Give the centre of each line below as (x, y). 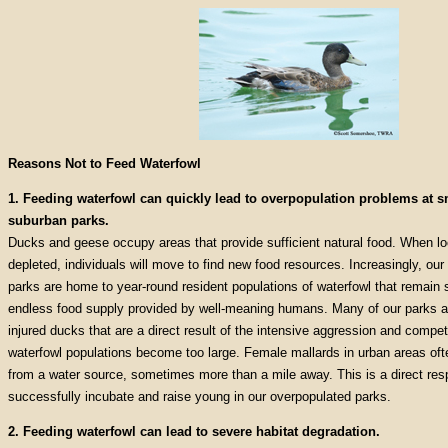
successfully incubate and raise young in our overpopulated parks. (199, 396)
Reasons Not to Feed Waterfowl (104, 163)
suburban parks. (58, 220)
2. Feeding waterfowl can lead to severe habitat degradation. (194, 431)
